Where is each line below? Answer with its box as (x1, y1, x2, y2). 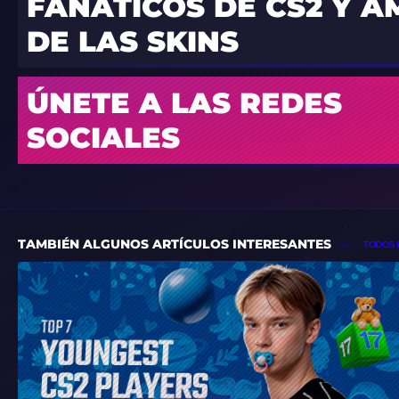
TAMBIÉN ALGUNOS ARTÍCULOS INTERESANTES (18, 235, 331, 252)
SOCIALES (27, 120, 180, 156)
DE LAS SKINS (27, 24, 239, 60)
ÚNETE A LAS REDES (27, 85, 342, 121)
